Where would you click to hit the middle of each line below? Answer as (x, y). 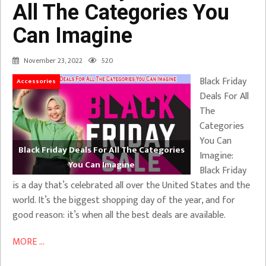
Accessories (36, 81)
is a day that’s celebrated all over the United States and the (131, 186)
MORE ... (28, 242)
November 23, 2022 (53, 61)
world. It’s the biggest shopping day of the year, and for (124, 200)
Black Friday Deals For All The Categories (102, 150)
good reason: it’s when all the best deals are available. (119, 215)
